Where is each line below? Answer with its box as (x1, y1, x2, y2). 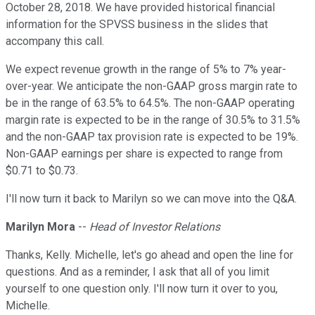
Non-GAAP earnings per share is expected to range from (6, 147, 283, 161)
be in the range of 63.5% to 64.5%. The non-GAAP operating (6, 96, 295, 110)
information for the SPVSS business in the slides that (6, 18, 268, 32)
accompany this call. (6, 34, 104, 49)
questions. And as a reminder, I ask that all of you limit (6, 265, 269, 279)
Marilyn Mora (6, 220, 75, 234)
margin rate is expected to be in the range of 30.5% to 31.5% (6, 113, 300, 127)
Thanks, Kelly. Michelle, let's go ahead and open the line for (6, 248, 293, 262)
